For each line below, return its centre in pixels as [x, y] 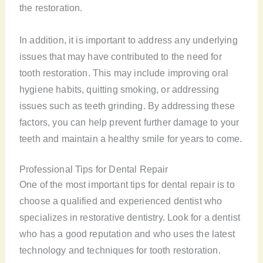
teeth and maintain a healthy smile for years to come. [131, 138]
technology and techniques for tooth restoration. [120, 250]
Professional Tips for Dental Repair [94, 169]
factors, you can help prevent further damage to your [129, 122]
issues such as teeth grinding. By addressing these [127, 105]
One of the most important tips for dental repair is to [127, 184]
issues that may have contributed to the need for [120, 56]
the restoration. [51, 8]
